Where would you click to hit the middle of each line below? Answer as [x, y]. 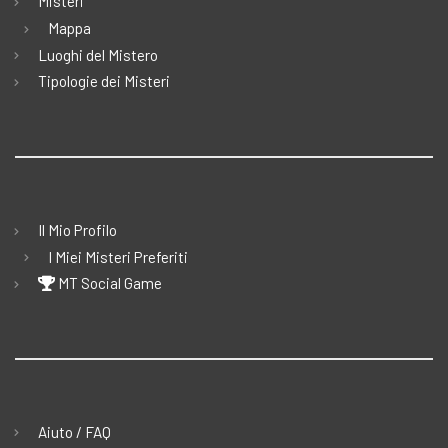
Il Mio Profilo [77, 229]
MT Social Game [108, 283]
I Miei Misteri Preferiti [118, 256]
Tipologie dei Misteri [104, 81]
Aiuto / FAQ [74, 431]
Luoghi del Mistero [98, 54]
